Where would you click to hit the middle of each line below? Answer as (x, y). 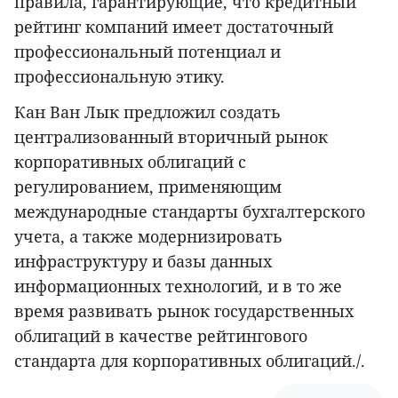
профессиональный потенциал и (147, 51)
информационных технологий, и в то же (178, 286)
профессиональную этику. (119, 76)
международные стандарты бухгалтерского (190, 211)
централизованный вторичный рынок (171, 136)
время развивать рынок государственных (184, 310)
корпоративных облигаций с (130, 161)
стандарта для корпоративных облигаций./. (190, 360)
